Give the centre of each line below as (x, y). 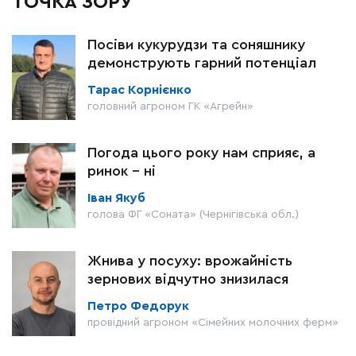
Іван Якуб (116, 198)
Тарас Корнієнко (139, 90)
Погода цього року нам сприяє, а (201, 153)
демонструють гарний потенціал (202, 63)
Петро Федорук (138, 306)
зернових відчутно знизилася (188, 279)
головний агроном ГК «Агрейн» (170, 107)
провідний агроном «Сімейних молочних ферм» (213, 323)
